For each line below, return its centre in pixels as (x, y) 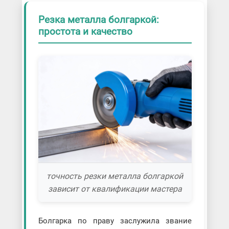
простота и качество (85, 31)
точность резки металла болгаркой (115, 176)
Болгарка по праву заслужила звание (115, 221)
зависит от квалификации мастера (115, 189)
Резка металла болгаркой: (98, 20)
